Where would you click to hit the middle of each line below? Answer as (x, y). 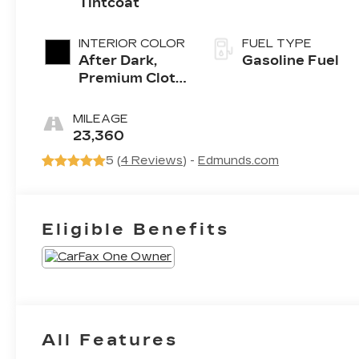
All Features (110, 339)
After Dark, (118, 60)
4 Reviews (152, 160)
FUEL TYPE (277, 43)
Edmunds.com (239, 160)
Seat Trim (113, 95)
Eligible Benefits (136, 229)
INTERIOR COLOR (132, 43)
